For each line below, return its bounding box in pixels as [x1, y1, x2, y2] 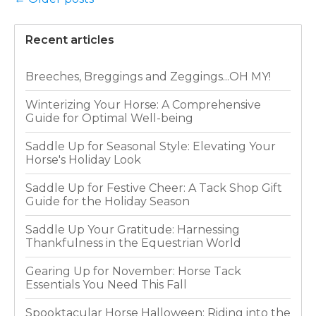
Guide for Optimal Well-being [25, 111, 193, 126]
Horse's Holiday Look [25, 153, 141, 167]
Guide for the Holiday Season [25, 195, 190, 209]
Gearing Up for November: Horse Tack [25, 265, 241, 279]
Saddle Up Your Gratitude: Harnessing [25, 223, 240, 237]
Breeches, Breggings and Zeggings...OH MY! [25, 70, 271, 84]
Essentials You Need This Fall [25, 278, 187, 292]
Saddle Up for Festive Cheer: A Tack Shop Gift [25, 181, 282, 195]
